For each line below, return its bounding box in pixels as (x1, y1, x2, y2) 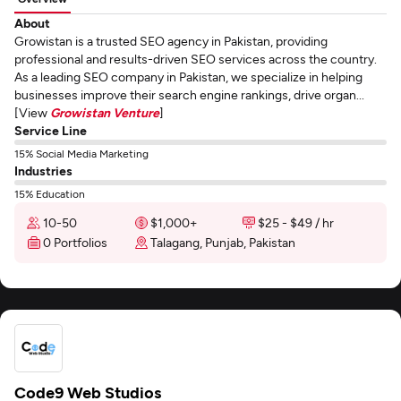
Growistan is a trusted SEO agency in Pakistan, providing (14, 33, 328, 48)
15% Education (14, 187, 85, 200)
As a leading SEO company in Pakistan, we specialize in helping (14, 69, 363, 84)
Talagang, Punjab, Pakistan (150, 235, 295, 250)
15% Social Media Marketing (14, 147, 149, 159)
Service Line (14, 123, 87, 138)
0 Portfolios (43, 235, 107, 250)
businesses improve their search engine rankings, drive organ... (14, 87, 364, 102)
